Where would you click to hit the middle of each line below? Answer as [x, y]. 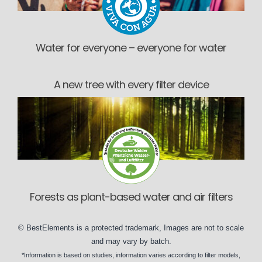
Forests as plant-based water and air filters [131, 196]
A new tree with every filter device [131, 85]
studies [102, 255]
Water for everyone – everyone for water [131, 48]
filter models [222, 255]
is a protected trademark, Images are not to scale [159, 227]
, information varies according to [158, 255]
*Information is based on [57, 255]
